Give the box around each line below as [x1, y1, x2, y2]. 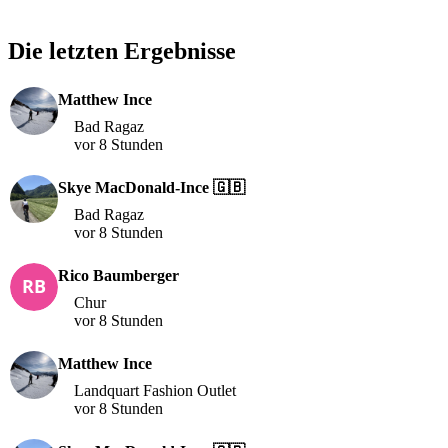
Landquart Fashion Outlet [74, 381, 236, 399]
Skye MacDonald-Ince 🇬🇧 [58, 178, 245, 196]
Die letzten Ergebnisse [8, 37, 236, 64]
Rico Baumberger [58, 266, 179, 284]
